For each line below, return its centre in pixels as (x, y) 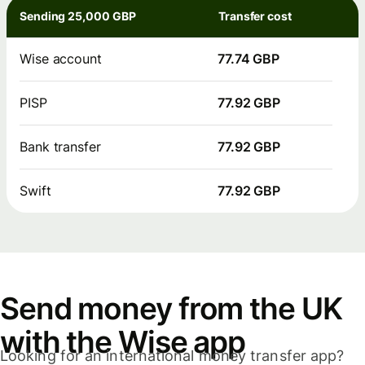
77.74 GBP (249, 59)
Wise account (61, 59)
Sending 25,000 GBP (78, 16)
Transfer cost (255, 16)
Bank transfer (60, 147)
